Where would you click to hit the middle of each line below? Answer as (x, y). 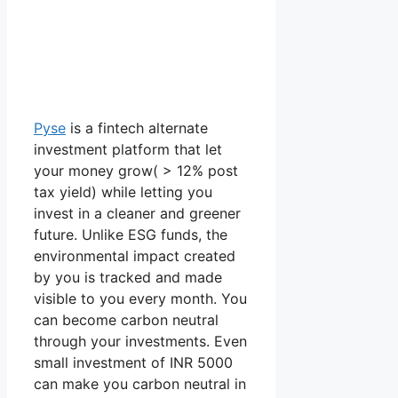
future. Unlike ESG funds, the (131, 234)
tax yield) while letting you (123, 191)
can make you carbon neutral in (140, 383)
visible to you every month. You (140, 298)
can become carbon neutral (126, 319)
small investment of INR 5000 (133, 362)
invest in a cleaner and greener (137, 213)
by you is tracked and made (128, 277)
